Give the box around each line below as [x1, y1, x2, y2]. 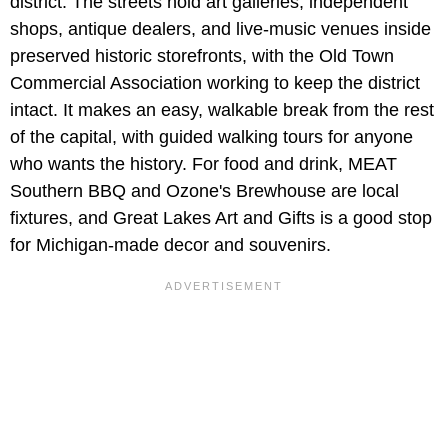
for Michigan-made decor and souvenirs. [10, 234, 331, 255]
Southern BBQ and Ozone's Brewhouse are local [10, 180, 399, 201]
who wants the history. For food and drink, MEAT [10, 153, 397, 174]
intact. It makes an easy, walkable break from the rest [10, 99, 434, 120]
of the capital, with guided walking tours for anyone [10, 126, 413, 147]
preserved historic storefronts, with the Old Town [10, 45, 394, 66]
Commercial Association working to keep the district [10, 72, 420, 93]
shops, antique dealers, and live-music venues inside [10, 18, 431, 39]
